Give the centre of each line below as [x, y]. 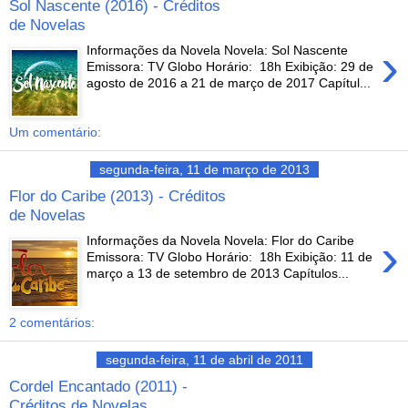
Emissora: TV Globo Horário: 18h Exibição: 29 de [230, 67]
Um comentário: [55, 132]
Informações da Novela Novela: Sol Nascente [218, 51]
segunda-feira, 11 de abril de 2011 [204, 359]
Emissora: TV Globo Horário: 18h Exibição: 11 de [230, 257]
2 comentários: [52, 322]
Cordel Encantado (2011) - [98, 386]
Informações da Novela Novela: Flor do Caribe [221, 241]
